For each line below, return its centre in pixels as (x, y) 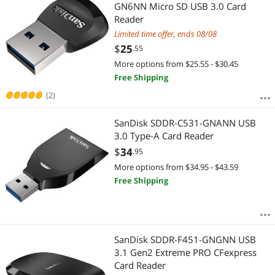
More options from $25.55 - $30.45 (176, 64)
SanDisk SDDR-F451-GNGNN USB (185, 239)
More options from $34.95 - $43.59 (176, 167)
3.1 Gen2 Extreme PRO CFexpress (185, 252)
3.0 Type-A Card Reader (164, 136)
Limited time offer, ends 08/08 (165, 33)
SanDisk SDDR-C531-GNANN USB (185, 123)
